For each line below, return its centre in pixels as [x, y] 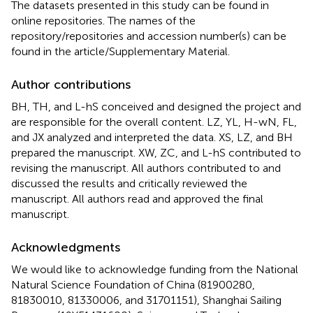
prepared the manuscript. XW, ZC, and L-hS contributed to [156, 152]
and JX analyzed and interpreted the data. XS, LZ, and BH [152, 137]
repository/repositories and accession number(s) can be [149, 36]
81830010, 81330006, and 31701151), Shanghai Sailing [146, 300]
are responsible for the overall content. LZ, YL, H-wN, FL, [154, 122]
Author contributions [71, 84]
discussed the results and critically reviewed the [129, 183]
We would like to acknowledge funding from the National [155, 269]
